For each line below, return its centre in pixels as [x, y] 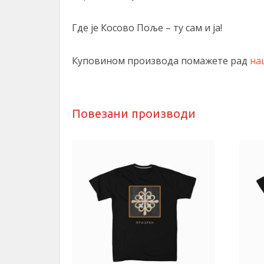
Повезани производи [134, 113]
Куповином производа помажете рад [161, 61]
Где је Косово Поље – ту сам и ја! [147, 28]
